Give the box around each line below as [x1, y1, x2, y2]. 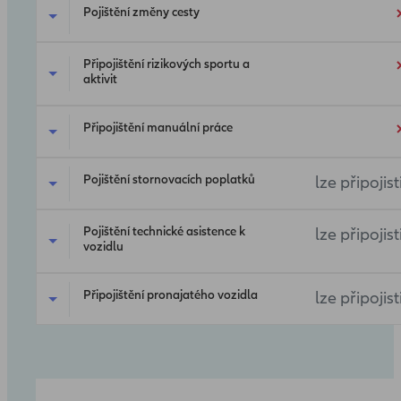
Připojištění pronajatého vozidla [83, 287, 258, 303]
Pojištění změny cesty [83, 4, 200, 21]
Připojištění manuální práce [83, 120, 233, 136]
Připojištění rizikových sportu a [83, 56, 250, 73]
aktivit [83, 72, 117, 88]
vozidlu [83, 239, 124, 255]
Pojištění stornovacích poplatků [83, 172, 255, 188]
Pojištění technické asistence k [83, 224, 245, 240]
